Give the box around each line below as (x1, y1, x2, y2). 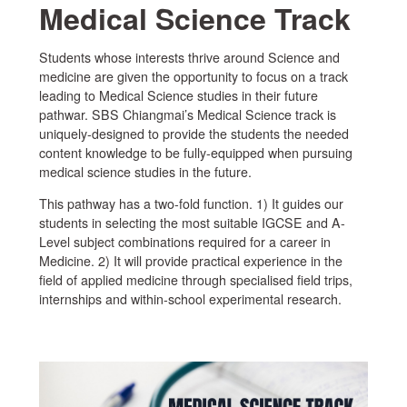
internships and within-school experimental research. (38, 289, 342, 308)
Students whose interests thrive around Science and (38, 47, 340, 66)
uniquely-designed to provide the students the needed (38, 124, 349, 143)
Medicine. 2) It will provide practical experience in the (38, 251, 342, 270)
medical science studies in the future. (38, 162, 252, 181)
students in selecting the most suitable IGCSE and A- (38, 213, 345, 232)
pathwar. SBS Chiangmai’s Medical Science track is (38, 104, 336, 124)
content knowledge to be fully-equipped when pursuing (38, 143, 352, 162)
